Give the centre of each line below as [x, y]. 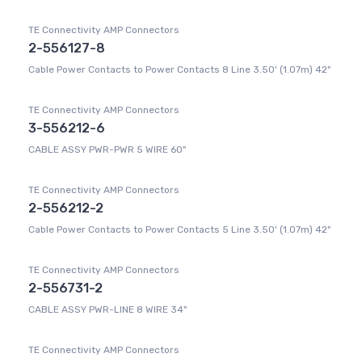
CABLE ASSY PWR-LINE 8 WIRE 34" [107, 310]
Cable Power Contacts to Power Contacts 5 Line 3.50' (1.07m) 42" [179, 230]
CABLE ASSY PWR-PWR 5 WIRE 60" [107, 150]
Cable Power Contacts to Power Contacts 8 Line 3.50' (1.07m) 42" [179, 70]
